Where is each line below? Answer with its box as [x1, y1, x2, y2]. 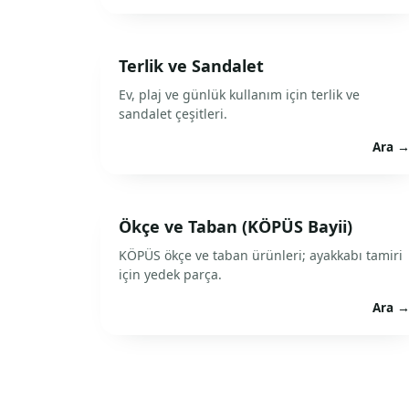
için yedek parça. [119, 266, 222, 283]
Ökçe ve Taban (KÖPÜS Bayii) [119, 215, 352, 237]
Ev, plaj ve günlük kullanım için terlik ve [119, 86, 360, 103]
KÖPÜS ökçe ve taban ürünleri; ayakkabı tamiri [119, 246, 403, 264]
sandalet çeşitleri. [119, 105, 227, 122]
